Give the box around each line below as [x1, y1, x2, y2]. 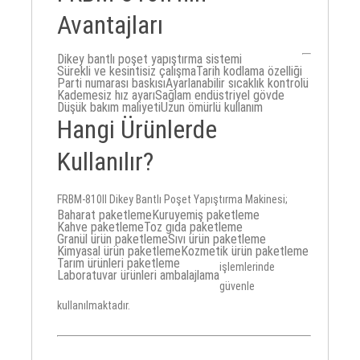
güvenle [219, 280, 256, 293]
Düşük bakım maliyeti [57, 100, 162, 116]
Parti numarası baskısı [57, 76, 166, 92]
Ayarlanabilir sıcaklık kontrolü [166, 76, 309, 92]
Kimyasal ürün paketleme [57, 243, 182, 260]
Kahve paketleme [57, 219, 145, 235]
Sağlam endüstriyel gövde [155, 88, 285, 104]
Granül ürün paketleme [57, 231, 169, 247]
